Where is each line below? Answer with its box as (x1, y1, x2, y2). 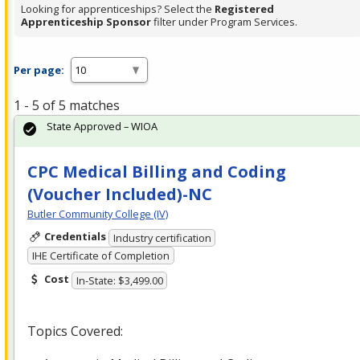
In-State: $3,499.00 (76, 273, 163, 288)
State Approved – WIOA (47, 119, 157, 134)
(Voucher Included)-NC (27, 183, 212, 206)
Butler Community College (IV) (27, 207, 168, 222)
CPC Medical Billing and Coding (27, 161, 286, 183)
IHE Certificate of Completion (31, 248, 170, 264)
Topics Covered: (27, 322, 123, 341)
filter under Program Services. (151, 14, 297, 30)
